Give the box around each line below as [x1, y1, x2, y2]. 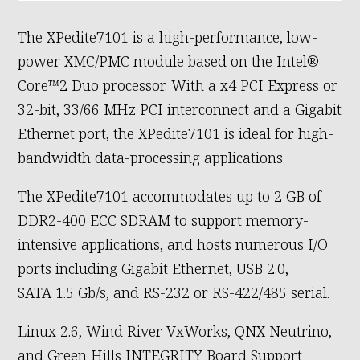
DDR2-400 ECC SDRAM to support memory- [18, 211, 309, 231]
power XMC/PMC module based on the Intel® [18, 51, 320, 72]
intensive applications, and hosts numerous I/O [18, 235, 329, 255]
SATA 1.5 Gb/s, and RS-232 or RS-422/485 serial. [18, 283, 330, 303]
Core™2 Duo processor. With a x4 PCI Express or [18, 76, 338, 96]
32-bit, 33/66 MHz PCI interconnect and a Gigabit [18, 100, 342, 120]
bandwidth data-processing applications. [18, 148, 286, 168]
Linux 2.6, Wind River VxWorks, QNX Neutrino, [18, 321, 333, 342]
